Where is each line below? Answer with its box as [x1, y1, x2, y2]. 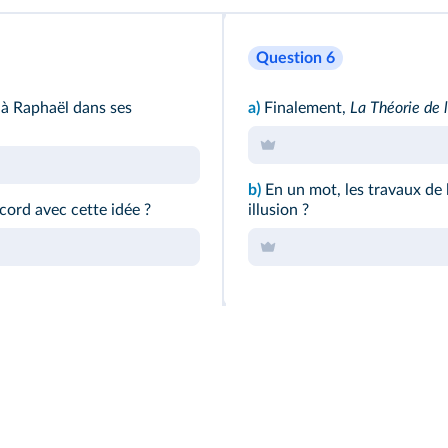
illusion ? [248, 202, 309, 218]
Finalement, [264, 100, 350, 116]
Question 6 [256, 50, 335, 66]
